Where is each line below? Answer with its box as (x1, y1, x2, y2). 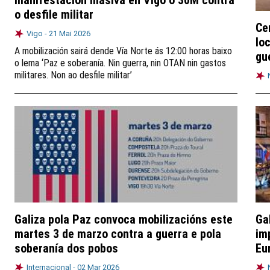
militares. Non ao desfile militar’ (14, 69, 132, 81)
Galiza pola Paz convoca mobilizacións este (14, 212, 233, 227)
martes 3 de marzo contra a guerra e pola (14, 227, 221, 241)
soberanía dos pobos (14, 241, 118, 256)
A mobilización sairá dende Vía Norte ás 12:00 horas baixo (14, 45, 232, 57)
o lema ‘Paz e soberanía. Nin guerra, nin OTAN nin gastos (14, 57, 226, 69)
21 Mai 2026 (49, 29, 90, 38)
